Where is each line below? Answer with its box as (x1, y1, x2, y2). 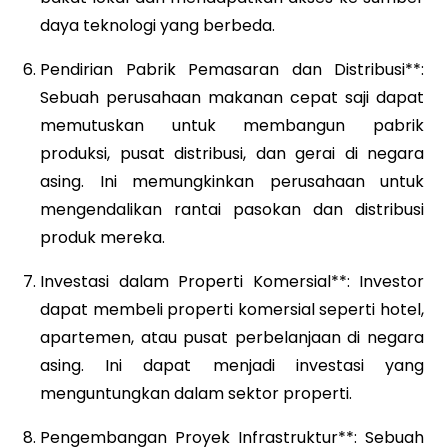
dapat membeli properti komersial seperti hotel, (40, 297, 424, 321)
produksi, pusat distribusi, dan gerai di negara (40, 141, 424, 165)
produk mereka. (40, 225, 165, 249)
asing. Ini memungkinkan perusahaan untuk (40, 169, 424, 193)
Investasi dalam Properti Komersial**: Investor (40, 269, 424, 293)
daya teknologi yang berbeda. (40, 13, 275, 37)
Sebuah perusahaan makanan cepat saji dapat (40, 85, 424, 109)
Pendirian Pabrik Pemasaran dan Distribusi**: (40, 57, 424, 81)
